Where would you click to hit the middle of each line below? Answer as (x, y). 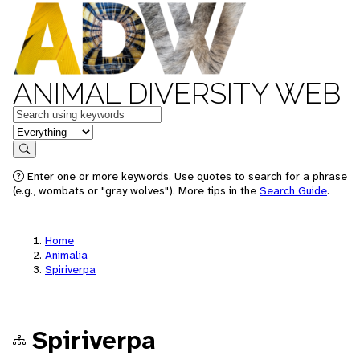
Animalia (66, 255)
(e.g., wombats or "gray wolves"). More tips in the (136, 190)
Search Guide (293, 190)
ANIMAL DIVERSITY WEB (177, 93)
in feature (39, 131)
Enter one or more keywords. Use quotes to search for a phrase (186, 176)
